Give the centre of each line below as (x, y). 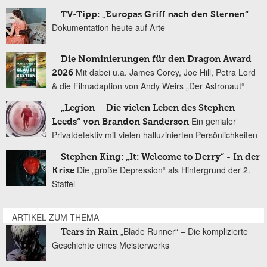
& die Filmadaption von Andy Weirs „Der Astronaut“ (148, 86)
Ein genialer (214, 121)
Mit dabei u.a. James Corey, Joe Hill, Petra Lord (166, 72)
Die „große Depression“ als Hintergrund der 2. (164, 170)
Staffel (63, 184)
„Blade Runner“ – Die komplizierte (184, 232)
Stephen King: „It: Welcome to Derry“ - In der (160, 157)
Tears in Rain (89, 232)
